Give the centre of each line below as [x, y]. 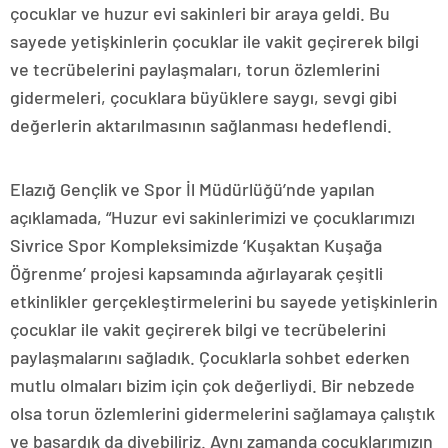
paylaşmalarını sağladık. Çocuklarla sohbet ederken [210, 357]
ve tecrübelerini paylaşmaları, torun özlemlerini [195, 69]
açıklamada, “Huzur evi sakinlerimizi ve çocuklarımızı [212, 217]
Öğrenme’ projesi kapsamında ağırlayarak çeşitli [196, 273]
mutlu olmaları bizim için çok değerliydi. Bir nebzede [212, 385]
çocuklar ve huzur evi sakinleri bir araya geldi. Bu [200, 13]
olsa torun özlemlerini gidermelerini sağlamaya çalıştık [222, 413]
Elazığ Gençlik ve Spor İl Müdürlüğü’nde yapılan [192, 189]
